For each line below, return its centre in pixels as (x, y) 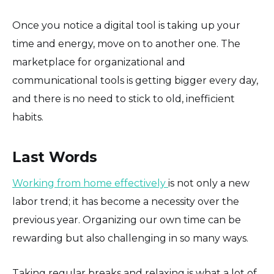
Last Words (55, 157)
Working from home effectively (90, 183)
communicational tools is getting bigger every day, (135, 80)
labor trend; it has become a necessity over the (126, 201)
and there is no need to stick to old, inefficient (124, 98)
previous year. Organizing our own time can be (127, 220)
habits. (28, 117)
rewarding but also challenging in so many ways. (130, 238)
